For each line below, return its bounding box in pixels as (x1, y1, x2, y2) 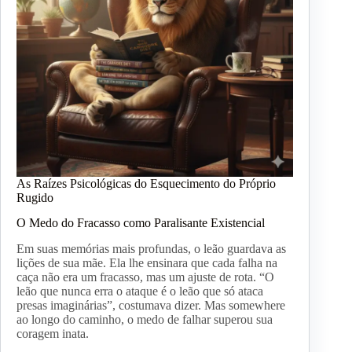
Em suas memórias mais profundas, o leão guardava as (16, 242, 286, 256)
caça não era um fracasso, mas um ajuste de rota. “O (16, 270, 274, 284)
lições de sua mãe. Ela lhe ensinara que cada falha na (16, 256, 277, 270)
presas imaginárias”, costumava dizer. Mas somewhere (16, 299, 285, 313)
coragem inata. (16, 327, 89, 341)
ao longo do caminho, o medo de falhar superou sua (16, 313, 273, 327)
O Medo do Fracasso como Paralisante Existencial (16, 216, 265, 230)
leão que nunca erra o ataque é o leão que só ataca (16, 284, 263, 299)
